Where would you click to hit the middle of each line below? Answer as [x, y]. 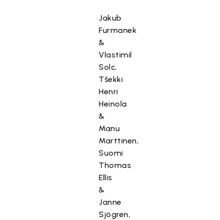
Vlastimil [115, 55]
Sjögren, [115, 214]
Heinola [113, 104]
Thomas [115, 165]
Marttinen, [119, 141]
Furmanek [118, 30]
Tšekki [111, 79]
